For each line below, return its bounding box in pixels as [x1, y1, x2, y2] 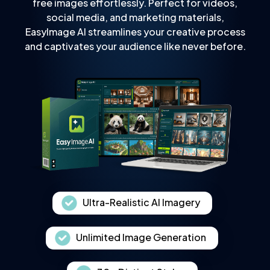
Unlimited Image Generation [76, 230, 206, 243]
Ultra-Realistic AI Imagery [82, 195, 200, 209]
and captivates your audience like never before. [24, 39, 246, 52]
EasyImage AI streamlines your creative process [25, 25, 245, 38]
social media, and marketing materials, [46, 10, 224, 24]
